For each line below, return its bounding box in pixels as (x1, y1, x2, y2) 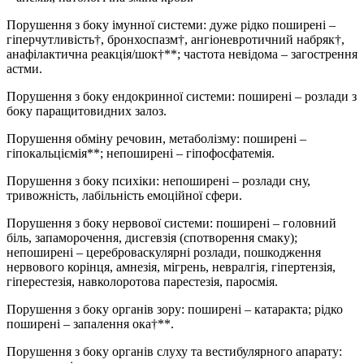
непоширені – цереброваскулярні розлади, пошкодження (6, 245, 321, 259)
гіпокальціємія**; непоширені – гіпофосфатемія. (6, 145, 275, 160)
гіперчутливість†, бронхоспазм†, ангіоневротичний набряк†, (6, 32, 344, 46)
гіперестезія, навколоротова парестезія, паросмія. (6, 274, 278, 288)
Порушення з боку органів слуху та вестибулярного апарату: (6, 344, 342, 358)
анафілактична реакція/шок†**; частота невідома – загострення (6, 46, 357, 61)
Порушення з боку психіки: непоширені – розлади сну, (6, 173, 310, 188)
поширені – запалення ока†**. (6, 316, 174, 331)
